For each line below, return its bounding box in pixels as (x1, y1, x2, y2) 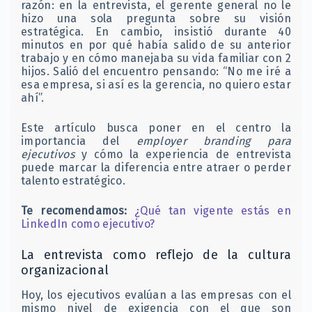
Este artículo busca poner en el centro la (21, 120, 291, 134)
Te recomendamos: (21, 203, 127, 217)
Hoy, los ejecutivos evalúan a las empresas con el (21, 288, 291, 302)
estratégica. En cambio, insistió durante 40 (21, 24, 291, 38)
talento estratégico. (21, 173, 126, 187)
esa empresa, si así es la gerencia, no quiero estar (21, 77, 291, 91)
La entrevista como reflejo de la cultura (21, 247, 291, 263)
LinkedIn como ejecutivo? (21, 217, 155, 231)
